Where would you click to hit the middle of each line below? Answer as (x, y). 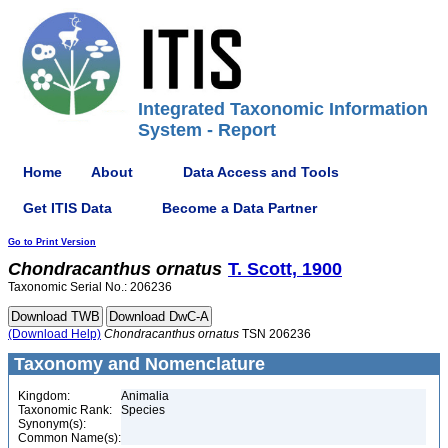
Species (143, 410)
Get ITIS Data (67, 207)
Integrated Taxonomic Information (283, 109)
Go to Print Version (52, 242)
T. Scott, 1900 (285, 269)
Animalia (145, 396)
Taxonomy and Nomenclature (137, 364)
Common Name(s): (69, 438)
